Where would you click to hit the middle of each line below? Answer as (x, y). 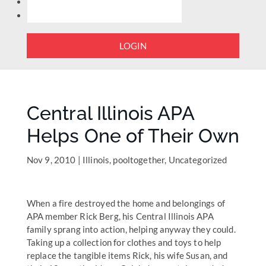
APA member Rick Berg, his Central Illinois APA (120, 216)
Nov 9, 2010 (51, 160)
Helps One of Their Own (133, 136)
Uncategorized (198, 160)
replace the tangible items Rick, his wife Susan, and (127, 255)
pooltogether (139, 160)
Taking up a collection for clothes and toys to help (124, 242)
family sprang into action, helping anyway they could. (132, 229)
